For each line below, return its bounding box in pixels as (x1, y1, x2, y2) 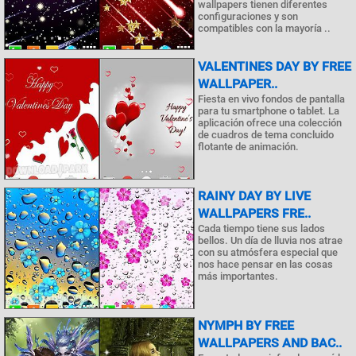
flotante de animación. (198, 140, 299, 153)
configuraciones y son (198, 10, 298, 23)
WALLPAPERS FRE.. (198, 205, 311, 221)
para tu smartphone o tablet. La (198, 104, 339, 117)
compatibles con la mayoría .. (198, 22, 331, 35)
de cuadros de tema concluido (198, 128, 334, 141)
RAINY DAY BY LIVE (198, 188, 311, 203)
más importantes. (198, 269, 278, 282)
